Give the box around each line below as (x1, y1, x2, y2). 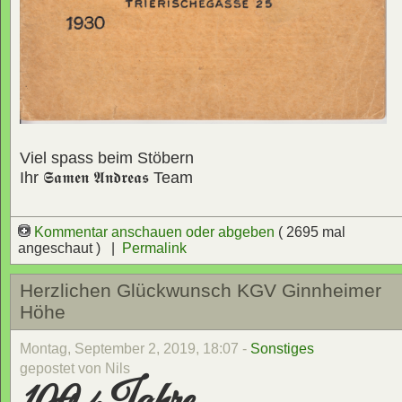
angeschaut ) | (18, 240, 122, 257)
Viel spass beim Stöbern (20, 149, 194, 168)
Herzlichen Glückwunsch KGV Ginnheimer (20, 280, 382, 301)
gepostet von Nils (20, 360, 130, 376)
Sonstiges (250, 340, 314, 356)
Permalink (122, 240, 187, 257)
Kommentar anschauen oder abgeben (31, 224, 278, 240)
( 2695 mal (278, 224, 345, 240)
